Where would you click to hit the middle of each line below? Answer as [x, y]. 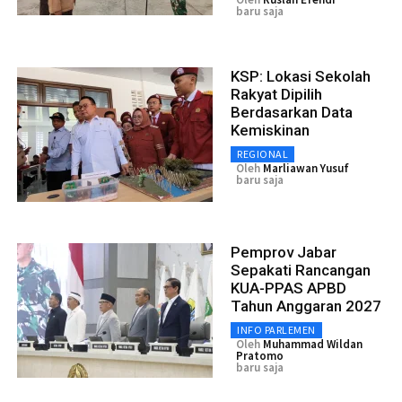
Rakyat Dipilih [276, 95]
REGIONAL [262, 154]
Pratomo [260, 356]
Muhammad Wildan [313, 345]
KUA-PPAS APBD [288, 288]
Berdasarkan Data [292, 113]
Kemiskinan [270, 131]
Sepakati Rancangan [301, 271]
